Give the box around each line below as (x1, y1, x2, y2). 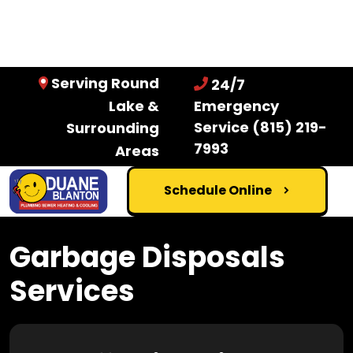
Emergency (193, 95, 279, 116)
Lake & (109, 95, 160, 116)
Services (9, 270, 135, 311)
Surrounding (66, 118, 160, 139)
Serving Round (51, 73, 160, 94)
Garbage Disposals (9, 236, 285, 277)
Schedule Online (163, 180, 272, 199)
